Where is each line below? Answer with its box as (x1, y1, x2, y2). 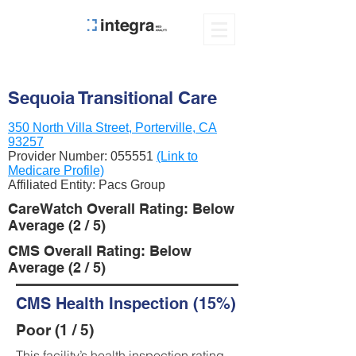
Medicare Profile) (8, 164, 104, 177)
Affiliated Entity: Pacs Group (8, 178, 165, 192)
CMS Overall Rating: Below (8, 242, 192, 259)
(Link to (157, 149, 198, 163)
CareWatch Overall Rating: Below (8, 200, 234, 217)
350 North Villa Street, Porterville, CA (8, 121, 217, 134)
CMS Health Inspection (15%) (16, 294, 236, 313)
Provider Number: (8, 149, 110, 163)
